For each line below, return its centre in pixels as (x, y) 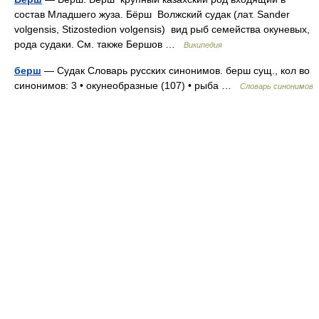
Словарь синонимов (277, 86)
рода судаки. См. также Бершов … (99, 44)
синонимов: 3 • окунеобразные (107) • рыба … (127, 85)
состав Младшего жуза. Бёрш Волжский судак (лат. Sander (152, 14)
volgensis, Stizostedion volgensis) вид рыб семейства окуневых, (162, 29)
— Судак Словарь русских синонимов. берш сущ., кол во (176, 70)
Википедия (203, 45)
